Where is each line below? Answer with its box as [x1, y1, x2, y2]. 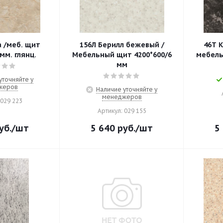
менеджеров [102, 93, 142, 101]
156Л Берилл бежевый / [79, 40, 164, 49]
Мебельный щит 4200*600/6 [72, 50, 172, 59]
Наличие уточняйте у [96, 86, 157, 93]
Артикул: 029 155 [97, 107, 146, 114]
